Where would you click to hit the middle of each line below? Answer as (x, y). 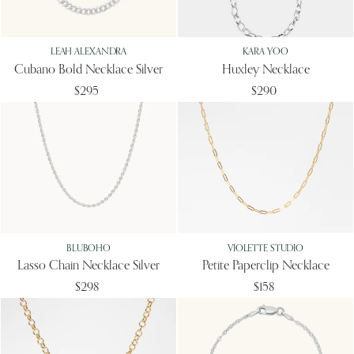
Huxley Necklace (265, 70)
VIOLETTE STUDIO (265, 249)
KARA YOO (265, 53)
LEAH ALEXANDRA (88, 53)
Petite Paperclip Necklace (265, 266)
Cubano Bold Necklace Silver (88, 70)
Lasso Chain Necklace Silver (88, 266)
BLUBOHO (88, 249)
